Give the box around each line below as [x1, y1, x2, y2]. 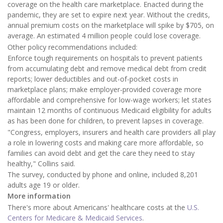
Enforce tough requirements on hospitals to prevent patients [7, 53, 203, 63]
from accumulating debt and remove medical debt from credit [7, 64, 207, 74]
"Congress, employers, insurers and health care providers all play [7, 127, 216, 137]
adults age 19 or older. [7, 180, 80, 190]
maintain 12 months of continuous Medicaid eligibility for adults [7, 106, 212, 115]
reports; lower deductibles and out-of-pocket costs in [7, 74, 178, 84]
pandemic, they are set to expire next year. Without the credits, [7, 10, 210, 20]
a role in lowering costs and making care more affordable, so [7, 137, 204, 147]
